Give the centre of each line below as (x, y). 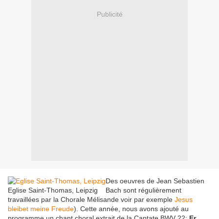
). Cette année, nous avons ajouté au (131, 209)
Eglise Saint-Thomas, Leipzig (53, 190)
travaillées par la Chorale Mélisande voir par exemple (91, 200)
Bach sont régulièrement (143, 190)
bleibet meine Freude (41, 209)
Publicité (109, 14)
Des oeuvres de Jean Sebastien (155, 181)
